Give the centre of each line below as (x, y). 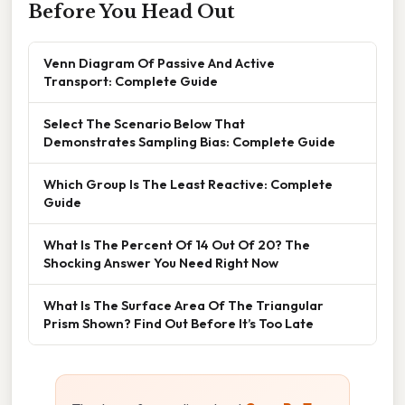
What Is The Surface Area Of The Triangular (184, 305)
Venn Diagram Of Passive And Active (159, 62)
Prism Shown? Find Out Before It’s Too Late (179, 323)
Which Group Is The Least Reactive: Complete (188, 184)
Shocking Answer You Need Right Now (161, 262)
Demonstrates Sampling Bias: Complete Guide (189, 141)
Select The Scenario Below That (144, 123)
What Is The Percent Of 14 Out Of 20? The (177, 244)
